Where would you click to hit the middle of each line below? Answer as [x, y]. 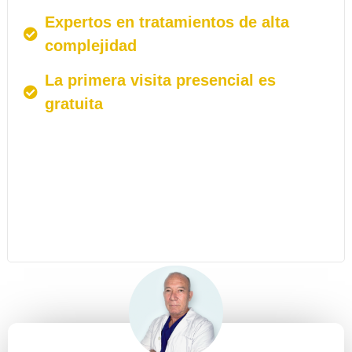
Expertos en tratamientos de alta [167, 22]
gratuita [74, 103]
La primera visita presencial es [161, 80]
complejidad [91, 45]
